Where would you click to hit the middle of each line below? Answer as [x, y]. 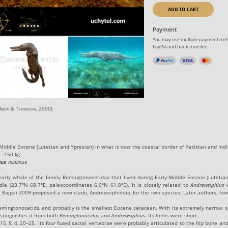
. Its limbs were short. [172, 215]
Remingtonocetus [80, 215]
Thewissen [26, 108]
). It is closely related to [158, 184]
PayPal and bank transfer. [180, 47]
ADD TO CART [183, 9]
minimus [17, 162]
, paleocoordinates [70, 184]
